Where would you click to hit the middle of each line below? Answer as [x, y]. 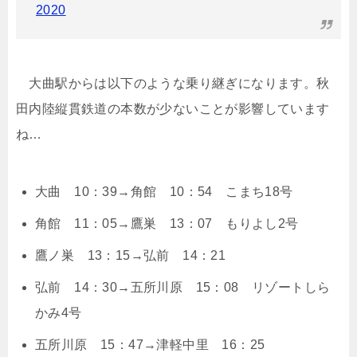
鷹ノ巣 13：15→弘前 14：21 [131, 255]
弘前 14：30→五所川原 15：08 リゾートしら [183, 287]
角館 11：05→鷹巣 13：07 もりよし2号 [167, 224]
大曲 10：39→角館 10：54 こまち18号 [164, 192]
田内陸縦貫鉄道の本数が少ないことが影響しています [173, 109]
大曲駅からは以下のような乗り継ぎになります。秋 [173, 83]
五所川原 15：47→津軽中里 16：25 [150, 345]
